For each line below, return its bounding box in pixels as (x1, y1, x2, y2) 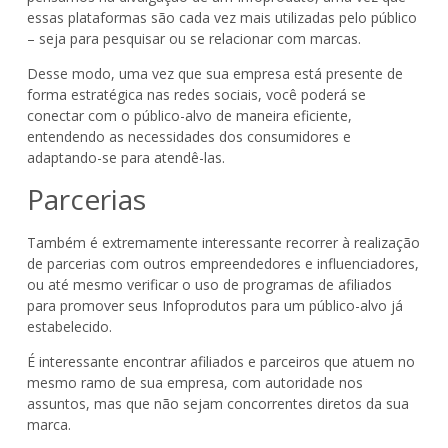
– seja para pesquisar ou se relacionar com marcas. (26, 28, 361, 48)
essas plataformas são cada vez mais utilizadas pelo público (26, 7, 417, 27)
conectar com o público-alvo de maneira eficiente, (26, 106, 352, 126)
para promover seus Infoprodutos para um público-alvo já (26, 295, 403, 315)
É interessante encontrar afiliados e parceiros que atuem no (26, 352, 415, 371)
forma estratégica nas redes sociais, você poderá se (26, 85, 366, 105)
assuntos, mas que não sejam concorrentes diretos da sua (26, 394, 409, 413)
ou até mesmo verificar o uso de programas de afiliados (26, 274, 392, 294)
